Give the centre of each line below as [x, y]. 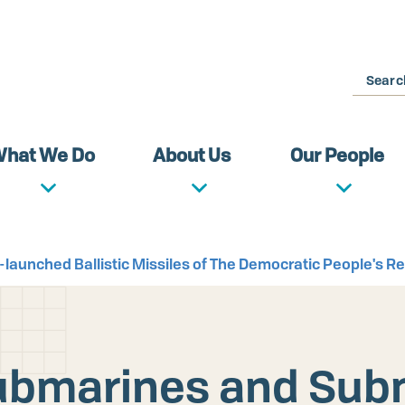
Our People [337, 155]
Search [376, 76]
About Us [192, 155]
